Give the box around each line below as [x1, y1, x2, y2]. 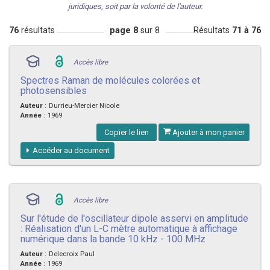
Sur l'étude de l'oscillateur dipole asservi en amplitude [20, 213, 248, 223]
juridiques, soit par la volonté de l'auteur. [67, 2, 202, 10]
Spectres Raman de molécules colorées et [20, 75, 200, 85]
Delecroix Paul [49, 250, 95, 257]
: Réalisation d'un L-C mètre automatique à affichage [20, 224, 237, 233]
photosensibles [20, 86, 87, 95]
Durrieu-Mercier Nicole [49, 101, 119, 109]
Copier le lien [102, 128, 151, 136]
